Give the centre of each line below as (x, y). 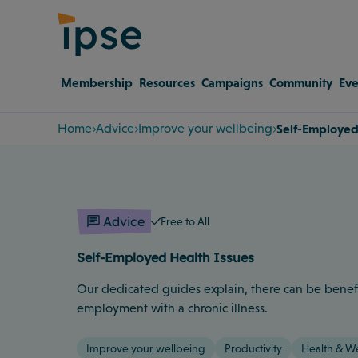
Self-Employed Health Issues (165, 257)
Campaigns (232, 82)
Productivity (253, 348)
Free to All (185, 221)
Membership (97, 82)
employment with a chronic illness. (172, 308)
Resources (167, 82)
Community (301, 82)
